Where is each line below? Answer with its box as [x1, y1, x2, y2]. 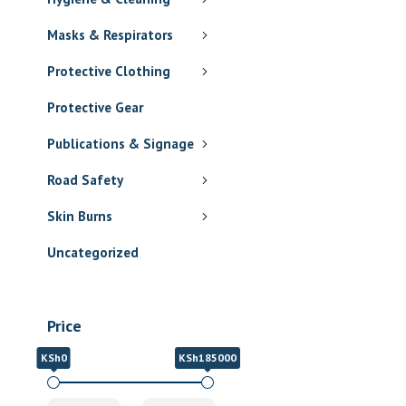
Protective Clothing [47, 62, 170, 80]
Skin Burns [47, 207, 112, 225]
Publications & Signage [47, 134, 194, 152]
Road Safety [47, 170, 123, 188]
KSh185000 [179, 350, 237, 364]
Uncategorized [47, 243, 139, 261]
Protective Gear [47, 98, 143, 116]
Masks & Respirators [47, 25, 173, 43]
